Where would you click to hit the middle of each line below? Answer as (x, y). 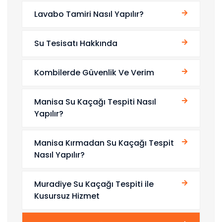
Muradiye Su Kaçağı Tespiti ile (94, 184)
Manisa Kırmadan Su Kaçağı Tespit (104, 143)
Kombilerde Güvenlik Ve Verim (94, 73)
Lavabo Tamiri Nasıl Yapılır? (89, 14)
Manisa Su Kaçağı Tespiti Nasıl (95, 102)
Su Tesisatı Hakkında (76, 44)
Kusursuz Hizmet (67, 196)
